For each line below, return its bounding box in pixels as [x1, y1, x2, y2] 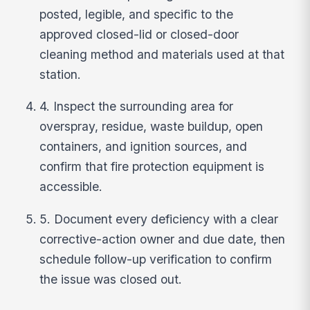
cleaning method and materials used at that [39, 46, 285, 62]
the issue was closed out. [39, 272, 183, 287]
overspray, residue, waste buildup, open [39, 119, 264, 134]
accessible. [39, 179, 103, 194]
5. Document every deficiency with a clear [39, 212, 279, 227]
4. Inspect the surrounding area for [39, 99, 234, 114]
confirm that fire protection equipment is [39, 159, 265, 174]
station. [39, 66, 82, 82]
